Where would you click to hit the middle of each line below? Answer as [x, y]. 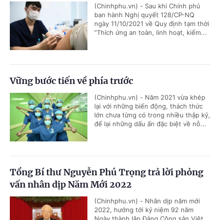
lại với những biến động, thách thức [149, 106]
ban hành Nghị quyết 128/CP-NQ [144, 15]
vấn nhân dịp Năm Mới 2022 [71, 185]
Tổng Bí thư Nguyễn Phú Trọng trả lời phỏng [107, 172]
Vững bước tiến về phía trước [71, 81]
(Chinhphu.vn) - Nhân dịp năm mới [147, 201]
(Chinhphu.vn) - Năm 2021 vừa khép [150, 97]
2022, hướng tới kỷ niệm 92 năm [144, 210]
